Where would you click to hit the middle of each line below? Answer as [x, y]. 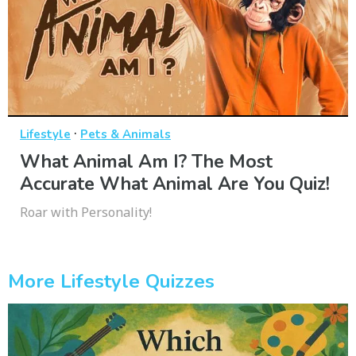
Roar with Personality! [86, 212]
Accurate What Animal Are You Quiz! [175, 184]
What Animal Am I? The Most [146, 161]
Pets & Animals [126, 134]
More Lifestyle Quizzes [111, 281]
